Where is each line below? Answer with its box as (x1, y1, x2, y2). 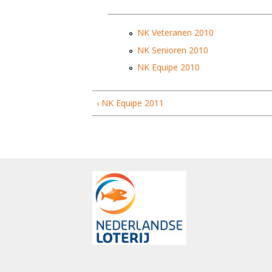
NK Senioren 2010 (137, 44, 208, 56)
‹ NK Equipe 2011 (97, 97, 164, 109)
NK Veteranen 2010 (137, 26, 214, 38)
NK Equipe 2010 (137, 61, 200, 73)
